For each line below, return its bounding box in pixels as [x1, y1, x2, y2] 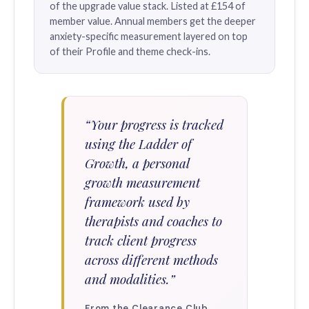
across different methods [85, 250, 218, 268]
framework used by [85, 192, 190, 210]
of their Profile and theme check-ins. [50, 46, 210, 57]
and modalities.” [85, 270, 175, 288]
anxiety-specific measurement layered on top [50, 30, 248, 42]
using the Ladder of [85, 134, 192, 152]
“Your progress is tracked [85, 115, 223, 133]
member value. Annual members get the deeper [50, 15, 256, 27]
